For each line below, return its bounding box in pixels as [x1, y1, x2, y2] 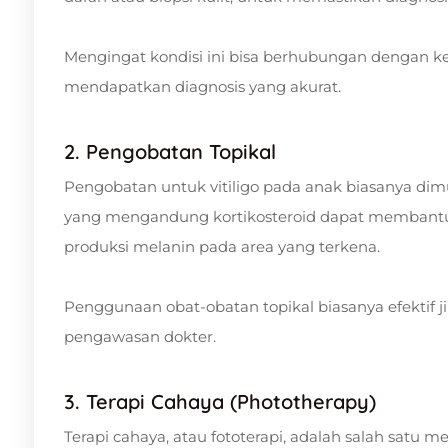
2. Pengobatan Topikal [64, 138, 276, 164]
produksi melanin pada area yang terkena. [64, 236, 380, 256]
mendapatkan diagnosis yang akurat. [64, 76, 341, 96]
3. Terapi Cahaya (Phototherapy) [64, 388, 376, 414]
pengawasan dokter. [64, 326, 216, 346]
